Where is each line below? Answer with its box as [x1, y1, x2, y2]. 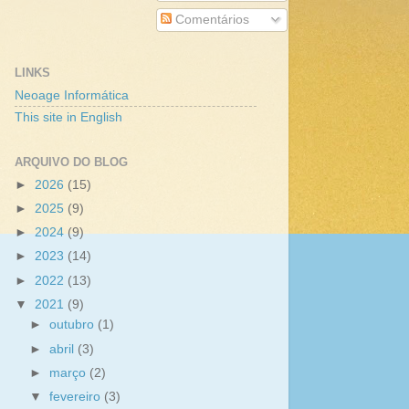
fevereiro [49, 389, 105, 404]
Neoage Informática [15, 89, 129, 103]
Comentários [171, 13, 249, 27]
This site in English [15, 110, 122, 124]
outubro [49, 318, 99, 332]
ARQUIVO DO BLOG [15, 155, 128, 170]
